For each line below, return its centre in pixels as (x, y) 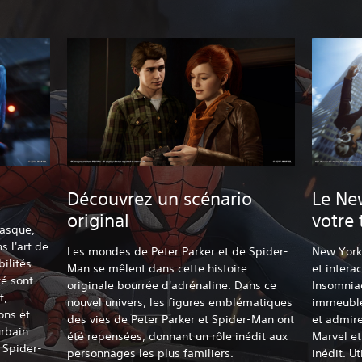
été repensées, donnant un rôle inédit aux (178, 336)
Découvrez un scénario (160, 199)
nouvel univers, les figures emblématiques (180, 302)
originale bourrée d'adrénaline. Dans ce (172, 285)
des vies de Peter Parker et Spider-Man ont (181, 319)
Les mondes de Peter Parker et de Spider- (178, 251)
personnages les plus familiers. (151, 353)
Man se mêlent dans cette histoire (158, 268)
